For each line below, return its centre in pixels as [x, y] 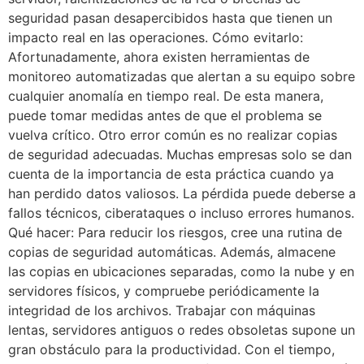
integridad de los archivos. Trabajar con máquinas [162, 310]
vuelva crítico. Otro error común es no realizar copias [173, 134]
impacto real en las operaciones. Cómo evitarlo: [156, 37]
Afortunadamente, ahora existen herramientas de [159, 56]
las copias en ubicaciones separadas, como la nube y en [181, 271]
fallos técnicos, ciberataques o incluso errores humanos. [181, 212]
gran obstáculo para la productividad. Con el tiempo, [171, 349]
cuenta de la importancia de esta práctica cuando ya [171, 173]
